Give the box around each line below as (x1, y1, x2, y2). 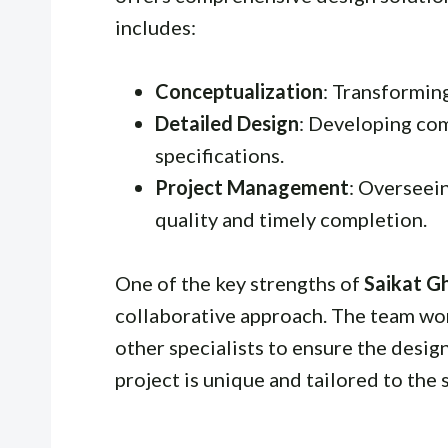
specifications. (155, 142, 284, 167)
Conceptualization (155, 78, 323, 103)
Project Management (155, 174, 349, 199)
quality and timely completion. (155, 206, 427, 231)
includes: (115, 14, 196, 39)
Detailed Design (155, 110, 299, 135)
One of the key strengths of (115, 270, 364, 295)
